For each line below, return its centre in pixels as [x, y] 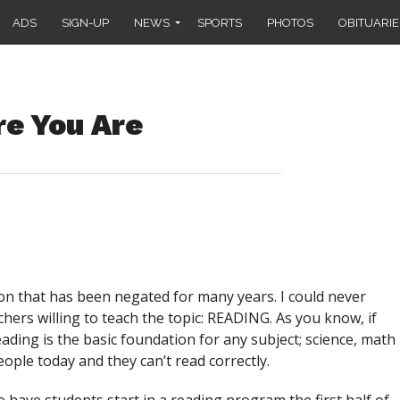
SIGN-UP [85, 22]
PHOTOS [290, 22]
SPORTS [220, 22]
